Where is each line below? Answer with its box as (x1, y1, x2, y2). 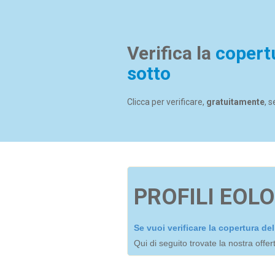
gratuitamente (206, 97, 265, 107)
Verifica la (127, 42, 215, 64)
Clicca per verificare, (127, 97, 206, 107)
